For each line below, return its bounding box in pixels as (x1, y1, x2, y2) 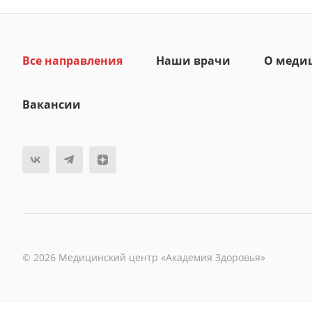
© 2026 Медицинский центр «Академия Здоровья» (22, 251, 265, 265)
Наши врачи (156, 53, 231, 69)
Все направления (22, 53, 123, 69)
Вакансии (22, 97, 81, 113)
